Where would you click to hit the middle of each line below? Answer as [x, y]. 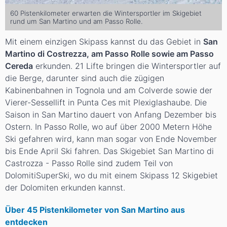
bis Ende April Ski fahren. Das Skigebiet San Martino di [109, 151]
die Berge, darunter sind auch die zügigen [85, 78]
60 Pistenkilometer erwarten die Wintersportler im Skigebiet [106, 13]
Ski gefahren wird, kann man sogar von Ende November [111, 139]
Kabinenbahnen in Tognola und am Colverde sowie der [109, 90]
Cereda [19, 66]
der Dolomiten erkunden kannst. [65, 188]
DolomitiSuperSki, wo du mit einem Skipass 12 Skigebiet [111, 176]
